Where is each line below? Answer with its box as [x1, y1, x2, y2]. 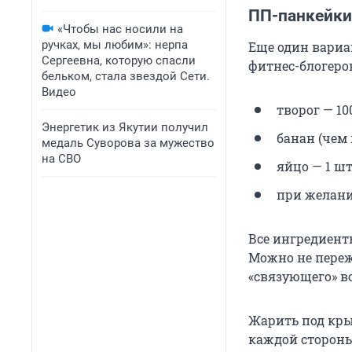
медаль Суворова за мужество [42, 136, 214, 150]
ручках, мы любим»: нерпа [42, 38, 188, 52]
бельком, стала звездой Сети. [42, 69, 210, 83]
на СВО [42, 152, 81, 166]
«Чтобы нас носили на [57, 22, 183, 36]
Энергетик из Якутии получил [42, 120, 208, 134]
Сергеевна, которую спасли [42, 53, 196, 68]
